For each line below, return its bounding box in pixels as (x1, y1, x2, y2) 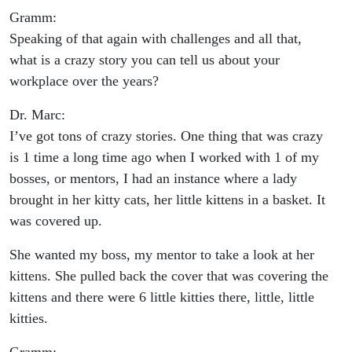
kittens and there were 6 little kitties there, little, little (9, 289, 314, 306)
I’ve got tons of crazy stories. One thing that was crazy (9, 128, 323, 145)
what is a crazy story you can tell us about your (9, 52, 280, 68)
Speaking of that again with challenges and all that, (9, 31, 302, 47)
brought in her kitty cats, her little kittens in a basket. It (9, 192, 325, 208)
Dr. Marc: (9, 107, 65, 123)
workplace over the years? (9, 73, 159, 90)
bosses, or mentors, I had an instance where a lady (9, 170, 297, 187)
